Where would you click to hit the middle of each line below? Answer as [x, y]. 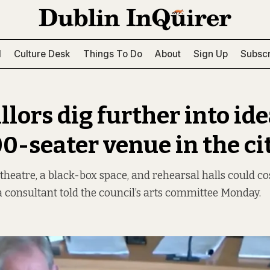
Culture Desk [42, 54]
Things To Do [112, 54]
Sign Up [211, 54]
